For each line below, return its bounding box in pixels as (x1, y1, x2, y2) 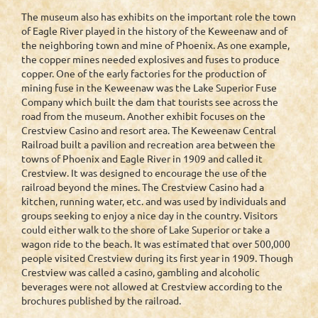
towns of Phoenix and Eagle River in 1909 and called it (21, 152, 263, 165)
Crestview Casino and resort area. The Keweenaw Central (21, 124, 276, 137)
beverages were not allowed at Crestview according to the (21, 280, 283, 293)
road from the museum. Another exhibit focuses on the (21, 109, 265, 123)
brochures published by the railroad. (21, 294, 181, 307)
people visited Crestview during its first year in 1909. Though (21, 251, 293, 265)
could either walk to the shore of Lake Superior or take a (21, 223, 270, 236)
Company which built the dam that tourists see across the (21, 95, 278, 109)
